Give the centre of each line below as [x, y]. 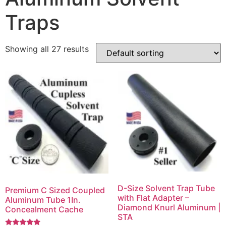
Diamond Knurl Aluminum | [169, 207]
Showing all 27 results [47, 49]
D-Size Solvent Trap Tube [166, 188]
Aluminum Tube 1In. [43, 200]
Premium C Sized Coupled [55, 190]
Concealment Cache [44, 210]
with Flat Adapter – [153, 197]
